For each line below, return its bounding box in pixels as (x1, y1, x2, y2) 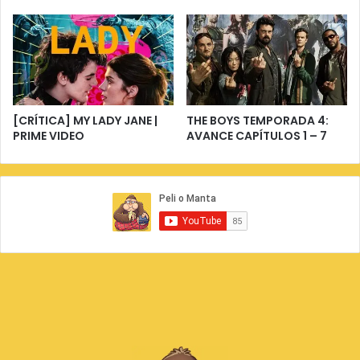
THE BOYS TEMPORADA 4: (186, 112, 329, 129)
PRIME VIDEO (13, 127, 84, 144)
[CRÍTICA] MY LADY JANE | (13, 112, 157, 129)
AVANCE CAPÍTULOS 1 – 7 (186, 127, 327, 144)
